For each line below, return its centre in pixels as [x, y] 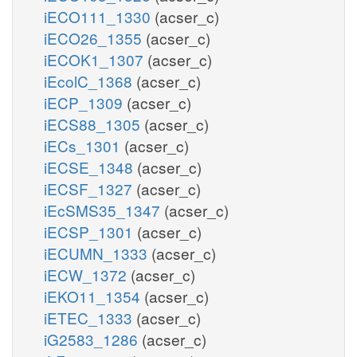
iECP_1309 [85, 102]
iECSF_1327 [90, 188]
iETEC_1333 [90, 317]
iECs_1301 [84, 145]
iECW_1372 [87, 274]
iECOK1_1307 [96, 59]
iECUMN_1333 [98, 253]
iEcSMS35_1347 [104, 210]
